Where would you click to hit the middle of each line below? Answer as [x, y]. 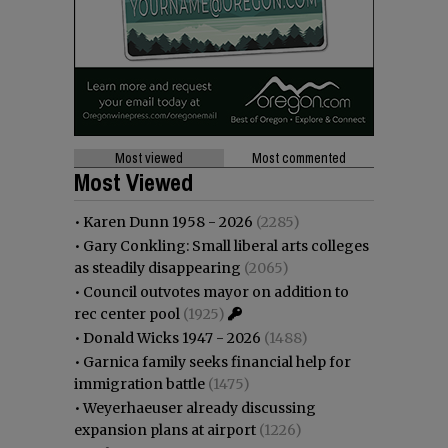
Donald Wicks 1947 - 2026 [172, 337]
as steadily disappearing [157, 267]
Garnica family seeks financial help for [217, 361]
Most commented [299, 157]
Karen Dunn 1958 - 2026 [168, 221]
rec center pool [127, 313]
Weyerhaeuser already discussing [199, 407]
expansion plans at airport [165, 429]
